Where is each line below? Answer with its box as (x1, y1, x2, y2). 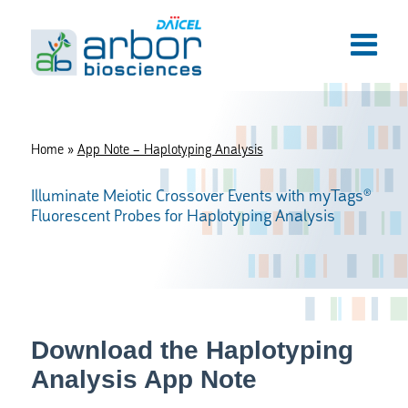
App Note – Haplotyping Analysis (76, 141, 263, 158)
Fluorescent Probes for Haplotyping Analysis (30, 205, 335, 226)
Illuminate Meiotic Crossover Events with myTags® (30, 185, 372, 206)
